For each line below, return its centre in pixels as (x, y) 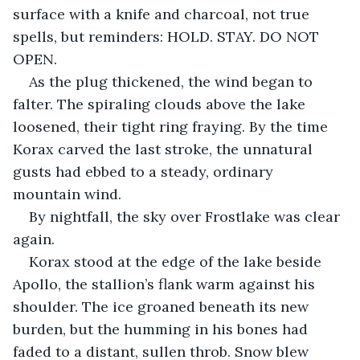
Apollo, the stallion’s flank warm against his (166, 284)
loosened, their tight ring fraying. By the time (172, 126)
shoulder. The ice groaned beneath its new (163, 306)
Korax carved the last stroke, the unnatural (165, 149)
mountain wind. (67, 194)
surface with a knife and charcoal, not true (163, 14)
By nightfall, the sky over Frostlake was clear (186, 216)
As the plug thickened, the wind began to (173, 81)
